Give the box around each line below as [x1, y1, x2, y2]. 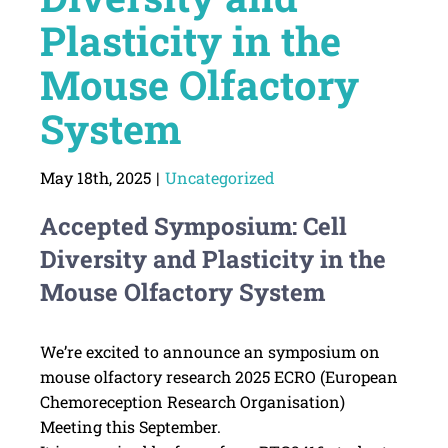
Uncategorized [164, 166, 275, 188]
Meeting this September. [39, 415, 221, 437]
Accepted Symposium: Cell [39, 209, 347, 242]
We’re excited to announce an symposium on [39, 340, 380, 362]
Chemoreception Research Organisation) [39, 390, 345, 412]
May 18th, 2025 [39, 166, 151, 188]
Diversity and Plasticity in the [39, 242, 386, 275]
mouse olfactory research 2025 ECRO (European [39, 365, 398, 387]
